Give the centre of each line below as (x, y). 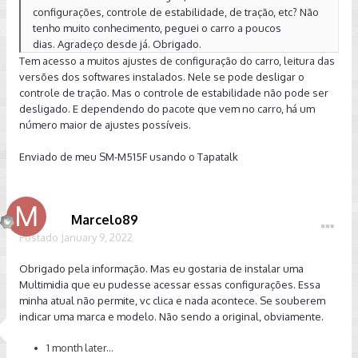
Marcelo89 (105, 220)
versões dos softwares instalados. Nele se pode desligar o (162, 77)
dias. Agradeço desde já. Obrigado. (118, 44)
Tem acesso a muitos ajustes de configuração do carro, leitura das (177, 61)
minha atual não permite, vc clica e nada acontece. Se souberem (172, 300)
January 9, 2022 (97, 237)
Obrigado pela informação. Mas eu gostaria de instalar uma (161, 268)
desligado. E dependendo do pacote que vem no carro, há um (167, 109)
